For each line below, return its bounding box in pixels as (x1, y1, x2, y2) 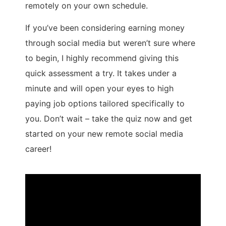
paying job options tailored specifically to (25, 98, 185, 109)
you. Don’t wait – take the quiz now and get (25, 114, 192, 124)
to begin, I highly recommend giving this (25, 53, 179, 64)
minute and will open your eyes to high (25, 83, 174, 94)
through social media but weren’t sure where (25, 38, 195, 48)
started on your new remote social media (25, 129, 183, 139)
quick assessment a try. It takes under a (25, 68, 177, 79)
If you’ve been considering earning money (25, 23, 185, 33)
